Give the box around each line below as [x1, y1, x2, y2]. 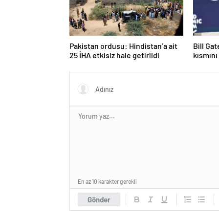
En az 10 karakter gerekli [78, 178, 137, 185]
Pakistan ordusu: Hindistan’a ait [69, 41, 177, 51]
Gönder [88, 195, 110, 204]
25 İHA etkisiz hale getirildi [69, 50, 159, 60]
